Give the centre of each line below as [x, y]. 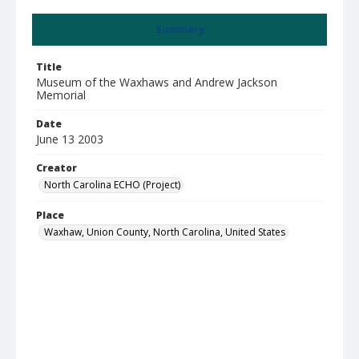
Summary [179, 29]
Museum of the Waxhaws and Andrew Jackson [157, 82]
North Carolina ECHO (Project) [112, 185]
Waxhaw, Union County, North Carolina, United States [165, 232]
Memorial [61, 95]
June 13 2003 [70, 139]
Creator [56, 168]
